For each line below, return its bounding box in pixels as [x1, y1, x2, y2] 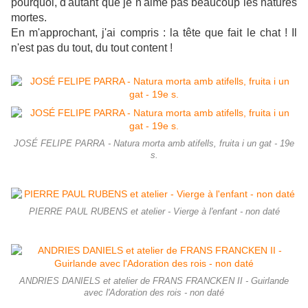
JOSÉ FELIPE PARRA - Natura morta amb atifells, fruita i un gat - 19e [14, 139, 294, 149]
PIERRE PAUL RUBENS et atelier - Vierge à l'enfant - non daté [28, 207, 280, 217]
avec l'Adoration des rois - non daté [84, 288, 224, 298]
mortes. [11, 12, 47, 24]
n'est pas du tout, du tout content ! [11, 42, 173, 54]
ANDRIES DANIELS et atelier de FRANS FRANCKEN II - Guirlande [19, 276, 289, 287]
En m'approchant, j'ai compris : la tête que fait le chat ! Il [11, 27, 297, 39]
